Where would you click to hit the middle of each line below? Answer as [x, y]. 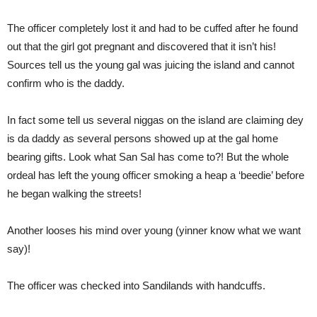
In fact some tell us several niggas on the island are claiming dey [155, 120]
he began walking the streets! [74, 194]
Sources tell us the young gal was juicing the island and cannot [151, 65]
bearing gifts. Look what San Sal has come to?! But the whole [148, 157]
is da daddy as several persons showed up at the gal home [143, 138]
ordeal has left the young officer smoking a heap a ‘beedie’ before [156, 175]
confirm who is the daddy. [66, 83]
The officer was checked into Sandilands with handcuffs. [136, 286]
